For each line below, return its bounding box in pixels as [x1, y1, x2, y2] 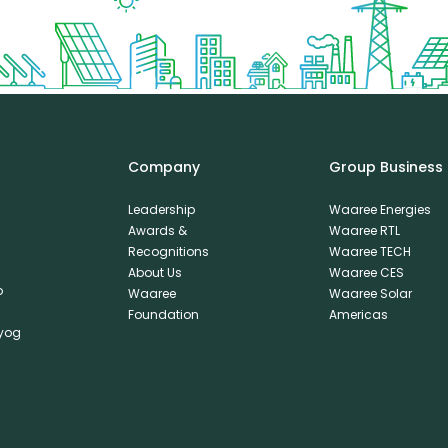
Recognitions [127, 243, 209, 261]
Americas [328, 306, 388, 324]
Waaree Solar [328, 285, 412, 303]
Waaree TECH [328, 243, 411, 261]
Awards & [127, 222, 187, 240]
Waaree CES [328, 264, 404, 282]
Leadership [127, 201, 195, 219]
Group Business [328, 157, 443, 178]
